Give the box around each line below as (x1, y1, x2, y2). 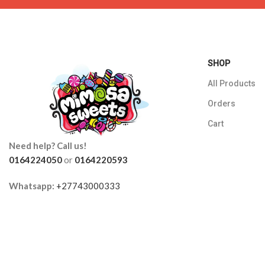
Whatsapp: (9, 180, 54, 191)
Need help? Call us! (9, 140, 87, 151)
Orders (208, 99, 235, 108)
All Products (208, 79, 256, 88)
